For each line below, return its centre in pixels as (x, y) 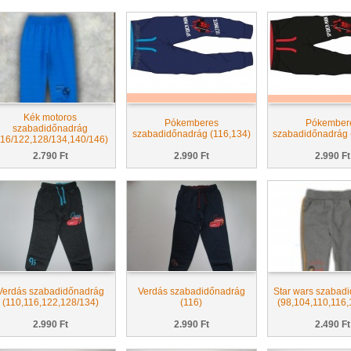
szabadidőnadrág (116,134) (191, 134)
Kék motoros (50, 118)
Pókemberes (191, 123)
